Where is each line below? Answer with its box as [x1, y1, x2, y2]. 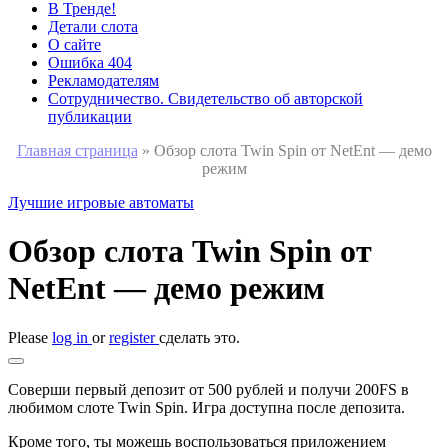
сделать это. [159, 328, 240, 346]
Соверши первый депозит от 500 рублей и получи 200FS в [8, 380, 409, 398]
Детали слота [48, 18, 138, 35]
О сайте [48, 36, 101, 53]
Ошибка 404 [48, 54, 132, 71]
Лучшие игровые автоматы [8, 194, 194, 211]
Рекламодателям [48, 72, 159, 89]
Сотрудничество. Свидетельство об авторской [48, 90, 363, 107]
